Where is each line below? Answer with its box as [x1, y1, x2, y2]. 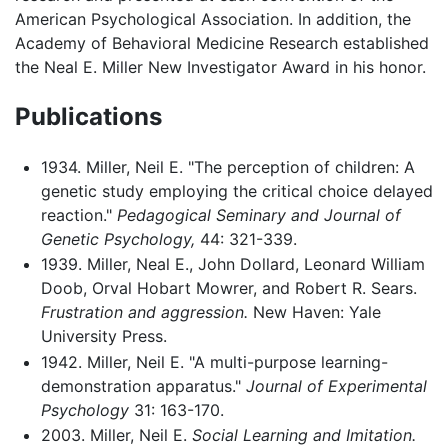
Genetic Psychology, [40, 228, 195, 249]
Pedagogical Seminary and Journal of [116, 204, 401, 225]
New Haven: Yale [247, 302, 381, 323]
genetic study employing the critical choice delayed [40, 180, 433, 201]
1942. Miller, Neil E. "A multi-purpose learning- [40, 351, 388, 372]
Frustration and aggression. [40, 302, 248, 323]
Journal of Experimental [245, 375, 427, 396]
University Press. [40, 326, 167, 347]
